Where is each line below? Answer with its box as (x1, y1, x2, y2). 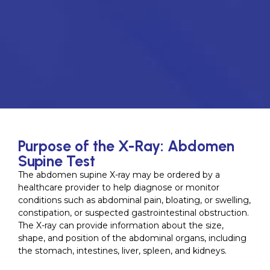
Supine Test (18, 151, 95, 170)
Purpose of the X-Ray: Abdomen (18, 136, 234, 155)
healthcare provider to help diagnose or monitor (18, 181, 219, 193)
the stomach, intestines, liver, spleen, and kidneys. (18, 245, 227, 256)
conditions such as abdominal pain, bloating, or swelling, (18, 194, 251, 206)
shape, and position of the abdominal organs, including (18, 232, 246, 243)
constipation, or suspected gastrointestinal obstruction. (18, 207, 249, 218)
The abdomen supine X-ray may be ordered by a (18, 169, 220, 180)
